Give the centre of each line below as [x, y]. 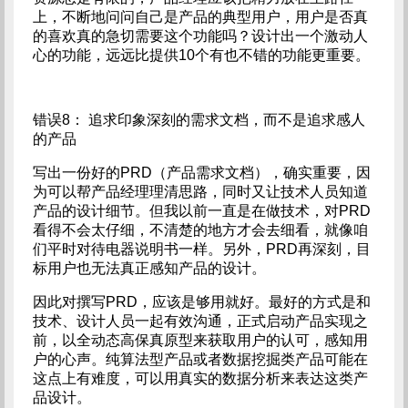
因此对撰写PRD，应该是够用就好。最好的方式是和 [201, 302]
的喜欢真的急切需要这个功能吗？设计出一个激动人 [200, 36]
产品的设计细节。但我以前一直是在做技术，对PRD [201, 211]
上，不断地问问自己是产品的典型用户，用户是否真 [200, 17]
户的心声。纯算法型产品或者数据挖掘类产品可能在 [200, 359]
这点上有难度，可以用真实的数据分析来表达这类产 [200, 378]
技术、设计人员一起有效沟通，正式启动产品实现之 [200, 321]
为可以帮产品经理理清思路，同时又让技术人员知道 [200, 192]
